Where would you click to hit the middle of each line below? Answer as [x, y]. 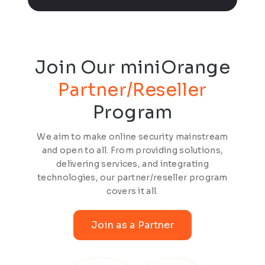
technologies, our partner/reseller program [132, 177]
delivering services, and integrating [132, 164]
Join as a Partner [132, 225]
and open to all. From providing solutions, [132, 150]
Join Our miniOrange [132, 68]
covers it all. [132, 191]
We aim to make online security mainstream [132, 136]
